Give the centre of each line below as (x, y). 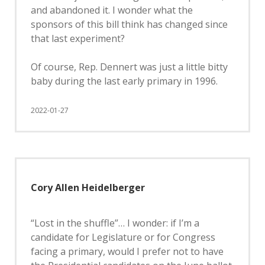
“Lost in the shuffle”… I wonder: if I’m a (115, 223)
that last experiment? (78, 38)
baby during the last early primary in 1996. (124, 81)
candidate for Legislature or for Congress (123, 237)
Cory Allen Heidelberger (88, 188)
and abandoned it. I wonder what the (112, 10)
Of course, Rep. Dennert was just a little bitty (129, 67)
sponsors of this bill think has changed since (129, 24)
